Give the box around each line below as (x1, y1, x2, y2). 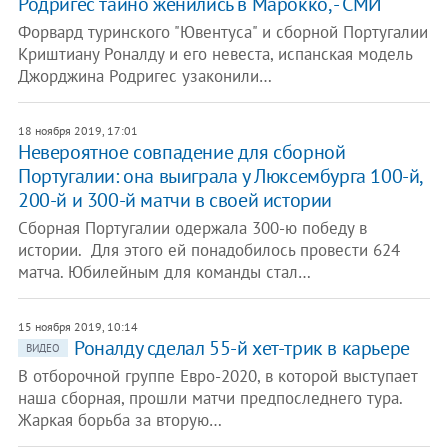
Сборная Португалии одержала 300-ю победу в (17, 217, 367, 239)
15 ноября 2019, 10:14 (17, 319, 138, 334)
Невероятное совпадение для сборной (17, 139, 346, 165)
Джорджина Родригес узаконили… (17, 65, 272, 87)
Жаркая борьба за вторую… (17, 409, 222, 431)
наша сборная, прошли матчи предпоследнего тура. (17, 387, 402, 409)
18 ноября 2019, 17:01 (17, 123, 138, 138)
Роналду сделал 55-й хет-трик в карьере (73, 335, 410, 361)
